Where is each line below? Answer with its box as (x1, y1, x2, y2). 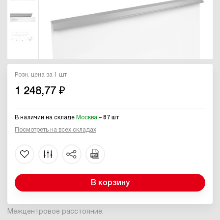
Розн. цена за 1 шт (15, 72, 67, 78)
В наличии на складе (15, 114, 76, 120)
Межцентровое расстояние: (7, 208, 104, 215)
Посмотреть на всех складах (15, 127, 96, 133)
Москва (76, 114, 97, 120)
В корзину (90, 179, 130, 187)
